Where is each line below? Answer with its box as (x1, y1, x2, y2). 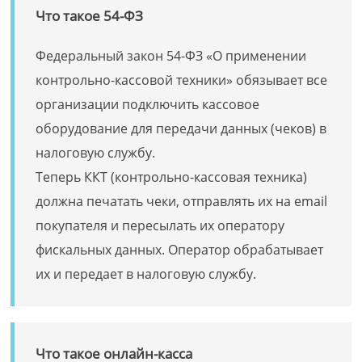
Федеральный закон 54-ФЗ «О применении (36, 47, 307, 65)
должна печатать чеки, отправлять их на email (36, 192, 328, 210)
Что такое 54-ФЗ (36, 6, 144, 25)
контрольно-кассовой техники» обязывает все (36, 71, 328, 89)
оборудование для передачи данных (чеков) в (36, 120, 327, 137)
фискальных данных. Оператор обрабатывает (36, 241, 324, 259)
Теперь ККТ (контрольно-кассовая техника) (36, 168, 308, 186)
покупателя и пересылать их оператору (36, 217, 285, 234)
